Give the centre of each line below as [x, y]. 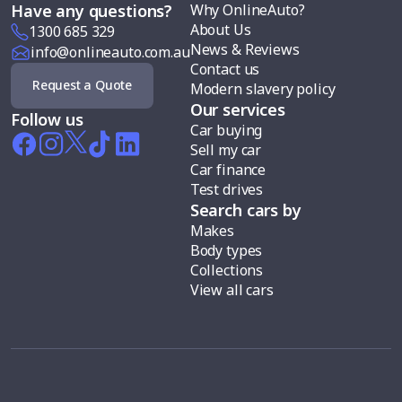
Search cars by [245, 210]
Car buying [226, 130]
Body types [226, 250]
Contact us [225, 69]
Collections [227, 270]
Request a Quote [82, 85]
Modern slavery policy [262, 88]
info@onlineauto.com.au [110, 52]
